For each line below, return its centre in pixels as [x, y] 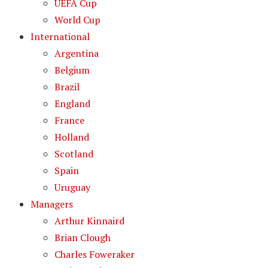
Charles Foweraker [95, 254]
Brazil [67, 87]
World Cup [78, 20]
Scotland [74, 154]
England [73, 103]
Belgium [72, 70]
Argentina [77, 53]
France [70, 120]
